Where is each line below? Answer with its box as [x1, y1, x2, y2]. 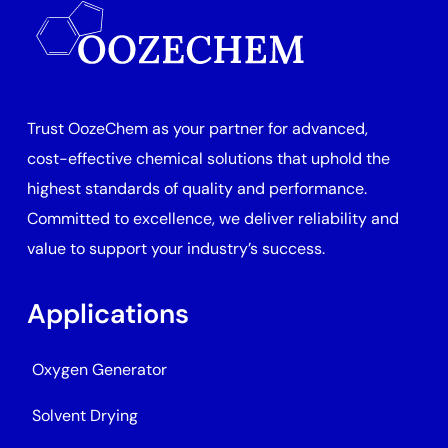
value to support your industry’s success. [27, 237, 326, 259]
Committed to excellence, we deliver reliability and [27, 207, 400, 229]
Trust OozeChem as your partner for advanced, [27, 117, 369, 139]
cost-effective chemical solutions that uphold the [27, 147, 391, 169]
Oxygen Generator [32, 358, 168, 380]
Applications [27, 295, 190, 331]
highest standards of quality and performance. [27, 177, 368, 199]
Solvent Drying [32, 404, 139, 426]
